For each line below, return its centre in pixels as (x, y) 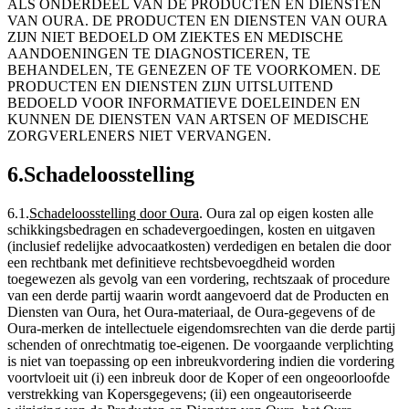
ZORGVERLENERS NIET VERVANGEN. (139, 136)
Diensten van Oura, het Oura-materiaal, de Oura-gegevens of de (191, 312)
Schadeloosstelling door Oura (114, 214)
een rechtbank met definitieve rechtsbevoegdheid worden (171, 263)
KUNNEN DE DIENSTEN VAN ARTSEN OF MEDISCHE (188, 120)
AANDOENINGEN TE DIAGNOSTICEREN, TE (159, 54)
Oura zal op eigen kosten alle (290, 214)
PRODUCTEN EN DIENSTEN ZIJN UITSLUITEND (170, 87)
